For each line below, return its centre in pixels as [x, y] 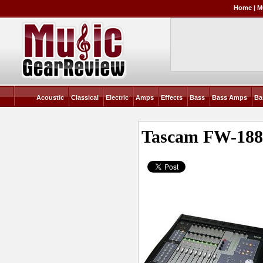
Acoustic [50, 97]
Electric [117, 97]
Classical [85, 97]
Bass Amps [230, 97]
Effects [172, 97]
